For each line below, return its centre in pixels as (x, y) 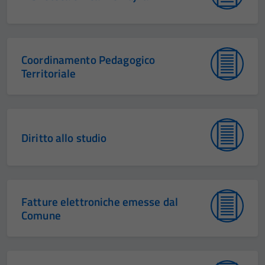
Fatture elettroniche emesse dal (100, 201)
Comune (41, 215)
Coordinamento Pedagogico (88, 59)
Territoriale (49, 73)
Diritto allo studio (64, 137)
